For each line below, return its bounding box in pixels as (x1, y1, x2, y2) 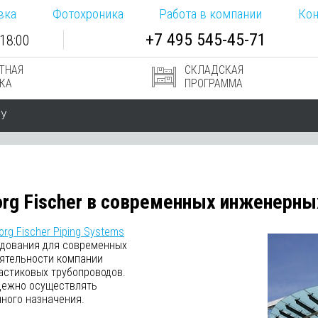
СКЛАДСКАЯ (184, 63, 243, 77)
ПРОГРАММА (184, 77, 243, 90)
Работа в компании (159, 6, 263, 22)
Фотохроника (52, 6, 124, 22)
